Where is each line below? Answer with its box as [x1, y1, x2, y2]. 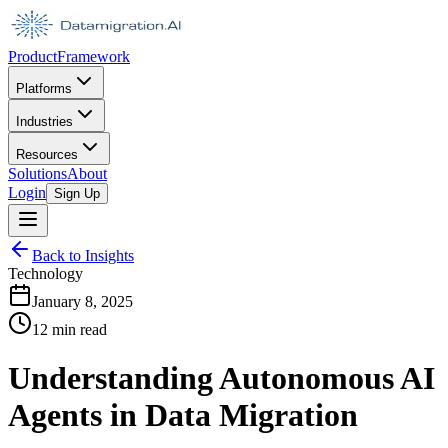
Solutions [8, 165, 67, 182]
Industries [16, 114, 73, 129]
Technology [8, 265, 83, 282]
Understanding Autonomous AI [8, 360, 435, 397]
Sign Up [54, 186, 100, 201]
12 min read [32, 321, 107, 338]
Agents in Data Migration [8, 397, 358, 434]
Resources [16, 147, 78, 162]
